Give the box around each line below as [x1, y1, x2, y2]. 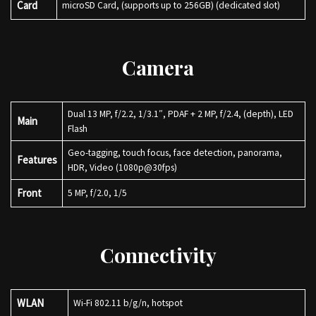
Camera [122, 54, 194, 80]
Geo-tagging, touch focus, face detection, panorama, [67, 147, 282, 159]
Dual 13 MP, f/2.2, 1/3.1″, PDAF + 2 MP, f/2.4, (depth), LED [67, 108, 293, 120]
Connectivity [99, 242, 217, 268]
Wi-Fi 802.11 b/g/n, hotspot [73, 297, 187, 309]
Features [16, 153, 57, 166]
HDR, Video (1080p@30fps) [67, 162, 181, 174]
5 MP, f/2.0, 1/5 [67, 187, 131, 199]
